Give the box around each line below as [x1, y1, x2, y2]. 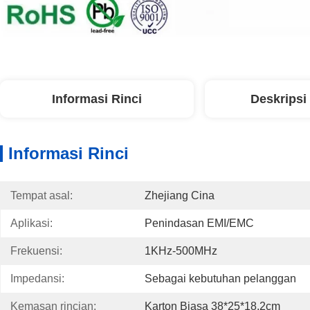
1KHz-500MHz [145, 245, 217, 257]
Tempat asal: [10, 190, 73, 201]
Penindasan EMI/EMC [145, 217, 254, 229]
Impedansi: [10, 273, 64, 284]
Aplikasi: [10, 217, 53, 229]
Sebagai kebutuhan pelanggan [145, 273, 296, 284]
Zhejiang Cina [145, 190, 215, 201]
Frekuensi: [10, 245, 62, 257]
